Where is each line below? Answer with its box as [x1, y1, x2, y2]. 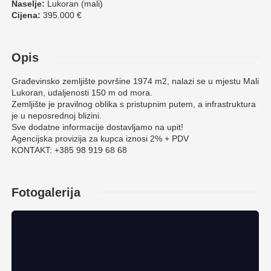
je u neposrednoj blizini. [11, 110, 102, 120]
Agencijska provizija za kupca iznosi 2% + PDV [11, 133, 189, 143]
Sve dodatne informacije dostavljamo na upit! [11, 122, 183, 132]
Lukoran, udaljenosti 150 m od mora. [11, 87, 152, 97]
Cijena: [11, 10, 41, 20]
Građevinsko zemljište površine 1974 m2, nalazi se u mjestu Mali [11, 76, 259, 86]
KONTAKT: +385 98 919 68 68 [11, 145, 127, 155]
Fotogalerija [11, 185, 80, 199]
